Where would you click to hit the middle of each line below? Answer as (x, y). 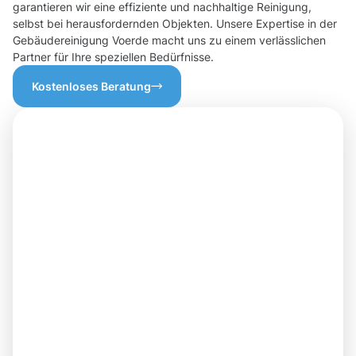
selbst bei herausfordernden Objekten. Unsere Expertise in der (175, 24)
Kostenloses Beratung (91, 87)
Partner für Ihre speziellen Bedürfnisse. (113, 57)
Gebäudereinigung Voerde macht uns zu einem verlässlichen (169, 41)
